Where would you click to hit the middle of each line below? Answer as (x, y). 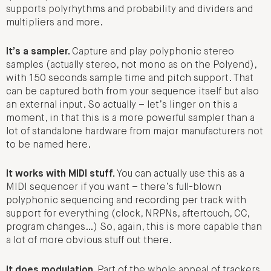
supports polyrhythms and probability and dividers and (129, 9)
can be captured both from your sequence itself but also (132, 92)
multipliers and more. (54, 23)
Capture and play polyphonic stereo (153, 52)
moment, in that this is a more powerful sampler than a (130, 118)
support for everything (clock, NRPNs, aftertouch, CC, (128, 214)
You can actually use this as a (181, 175)
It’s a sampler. (39, 52)
